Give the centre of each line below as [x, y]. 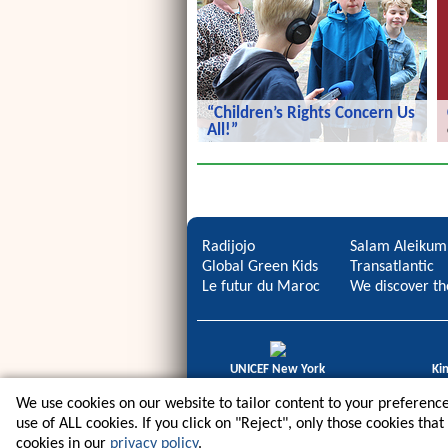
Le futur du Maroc [261, 287]
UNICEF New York [277, 370]
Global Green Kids [260, 267]
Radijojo [228, 247]
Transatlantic [392, 267]
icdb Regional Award [277, 389]
